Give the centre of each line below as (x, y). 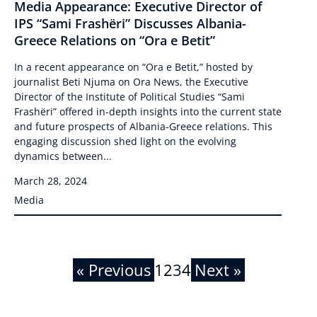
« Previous (113, 269)
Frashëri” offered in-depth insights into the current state (148, 111)
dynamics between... (63, 156)
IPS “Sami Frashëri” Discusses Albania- (130, 23)
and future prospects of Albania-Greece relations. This (143, 126)
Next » (218, 269)
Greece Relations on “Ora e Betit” (115, 40)
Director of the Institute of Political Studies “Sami (129, 96)
